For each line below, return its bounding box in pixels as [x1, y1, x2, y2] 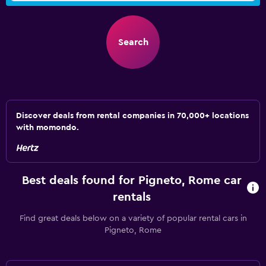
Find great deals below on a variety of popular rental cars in [19, 214, 247, 223]
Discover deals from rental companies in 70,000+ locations [16, 112, 249, 120]
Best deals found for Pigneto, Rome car [22, 175, 242, 186]
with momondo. [16, 123, 79, 132]
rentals [113, 191, 151, 203]
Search [118, 37, 148, 47]
